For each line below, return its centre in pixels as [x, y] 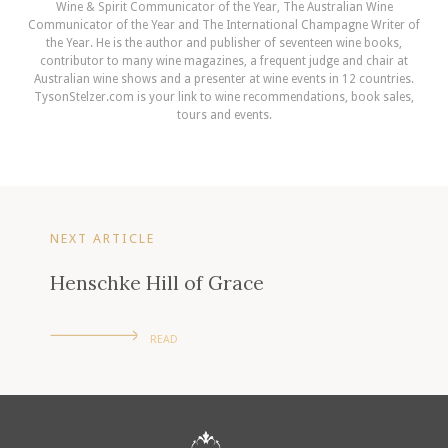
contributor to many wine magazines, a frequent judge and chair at [224, 61]
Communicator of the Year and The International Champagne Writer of [224, 25]
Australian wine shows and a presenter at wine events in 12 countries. [224, 79]
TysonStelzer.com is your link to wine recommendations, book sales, [224, 97]
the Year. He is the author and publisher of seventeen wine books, [224, 43]
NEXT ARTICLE [102, 238]
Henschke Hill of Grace [157, 282]
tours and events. [224, 115]
